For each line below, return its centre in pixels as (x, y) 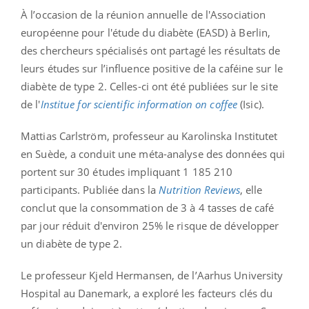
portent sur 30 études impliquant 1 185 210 (127, 171)
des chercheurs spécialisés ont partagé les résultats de (151, 50)
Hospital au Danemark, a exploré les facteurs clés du (147, 293)
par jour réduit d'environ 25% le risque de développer (150, 225)
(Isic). (251, 104)
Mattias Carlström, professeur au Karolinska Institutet (149, 136)
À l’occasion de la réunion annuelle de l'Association (143, 14)
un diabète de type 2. (72, 243)
